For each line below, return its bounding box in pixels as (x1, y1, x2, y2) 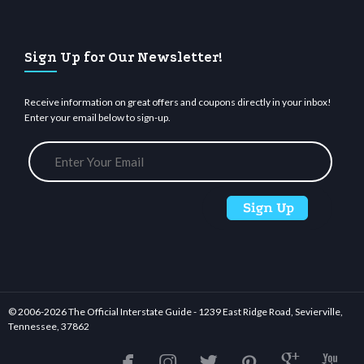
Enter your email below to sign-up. (24, 111, 171, 124)
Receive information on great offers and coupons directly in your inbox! (24, 96, 331, 109)
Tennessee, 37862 (8, 320, 89, 333)
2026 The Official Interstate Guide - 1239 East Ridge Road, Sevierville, (44, 305, 343, 318)
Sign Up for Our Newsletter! (24, 50, 223, 66)
